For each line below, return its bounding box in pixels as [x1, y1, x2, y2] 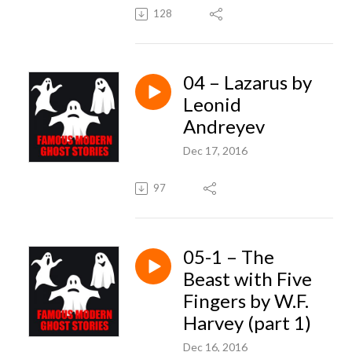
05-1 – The [183, 244, 274, 268]
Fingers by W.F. [183, 288, 309, 312]
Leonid [183, 92, 241, 115]
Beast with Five [183, 266, 312, 290]
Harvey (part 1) [183, 310, 311, 334]
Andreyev [183, 114, 265, 137]
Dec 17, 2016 [183, 143, 247, 157]
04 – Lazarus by [183, 70, 312, 93]
